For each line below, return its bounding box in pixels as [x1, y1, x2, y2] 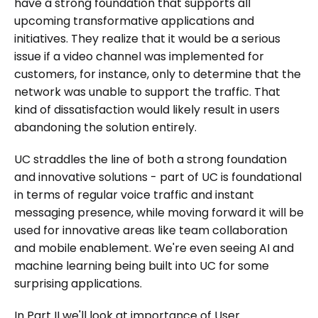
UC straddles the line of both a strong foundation [14, 151, 287, 168]
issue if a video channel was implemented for [14, 48, 264, 65]
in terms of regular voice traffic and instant [14, 187, 254, 204]
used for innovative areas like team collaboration [14, 222, 287, 239]
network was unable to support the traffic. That [14, 84, 280, 101]
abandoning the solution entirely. [14, 119, 199, 136]
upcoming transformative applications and [14, 13, 254, 30]
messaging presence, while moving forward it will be [14, 204, 304, 221]
